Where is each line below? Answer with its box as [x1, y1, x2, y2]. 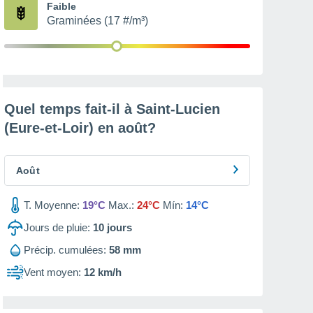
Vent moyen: [24, 266, 81, 278]
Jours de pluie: [24, 221, 90, 233]
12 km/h [84, 266, 122, 278]
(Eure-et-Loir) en [4, 120, 118, 136]
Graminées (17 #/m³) [47, 15, 148, 27]
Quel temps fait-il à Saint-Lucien [4, 101, 220, 117]
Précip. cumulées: [24, 244, 106, 256]
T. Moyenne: [24, 199, 80, 211]
